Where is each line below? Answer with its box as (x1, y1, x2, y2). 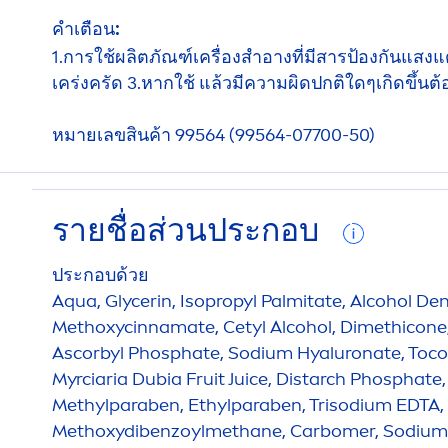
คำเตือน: (52, 17, 120, 40)
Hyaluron (297, 341, 373, 364)
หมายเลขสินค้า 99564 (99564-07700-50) (52, 123, 375, 146)
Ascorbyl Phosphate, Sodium (52, 341, 297, 364)
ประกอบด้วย (52, 263, 149, 286)
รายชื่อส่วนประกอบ (52, 210, 327, 249)
